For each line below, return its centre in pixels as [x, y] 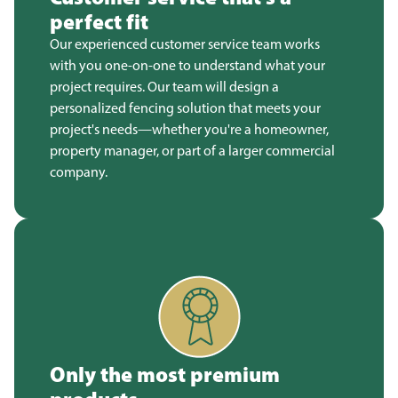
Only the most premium [165, 374]
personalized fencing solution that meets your [185, 108]
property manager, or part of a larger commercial [192, 151]
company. [79, 172]
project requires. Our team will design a [164, 87]
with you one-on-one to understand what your [187, 65]
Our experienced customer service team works [185, 44]
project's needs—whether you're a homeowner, [189, 129]
